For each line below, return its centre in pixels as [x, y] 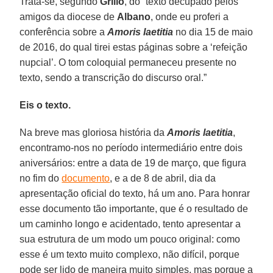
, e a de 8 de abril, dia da [163, 178]
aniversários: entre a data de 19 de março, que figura [133, 163]
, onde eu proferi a [190, 16]
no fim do [41, 178]
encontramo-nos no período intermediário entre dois [131, 147]
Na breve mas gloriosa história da [94, 132]
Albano [134, 16]
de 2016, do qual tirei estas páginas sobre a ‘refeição [134, 47]
